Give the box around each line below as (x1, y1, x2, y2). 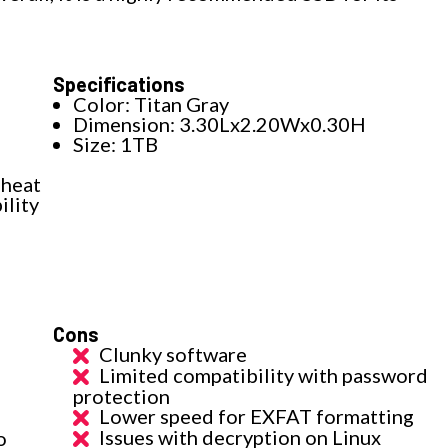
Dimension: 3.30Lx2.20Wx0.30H (73, 111, 367, 136)
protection (73, 383, 171, 408)
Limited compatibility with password (99, 362, 429, 387)
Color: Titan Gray (73, 91, 230, 116)
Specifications (53, 71, 186, 96)
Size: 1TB (73, 131, 159, 156)
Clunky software (99, 341, 248, 366)
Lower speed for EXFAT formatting (99, 403, 415, 428)
